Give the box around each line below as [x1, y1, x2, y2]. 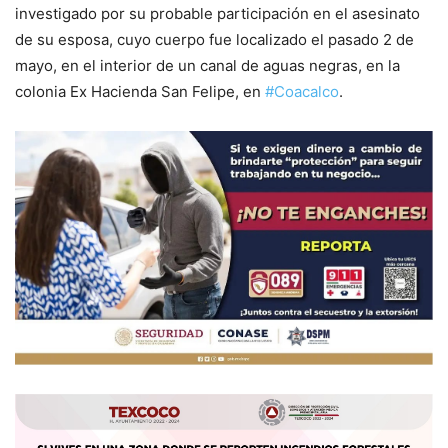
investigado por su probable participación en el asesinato [15, 4, 420, 24]
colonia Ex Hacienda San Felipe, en [15, 82, 265, 102]
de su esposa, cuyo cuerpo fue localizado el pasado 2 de [15, 30, 414, 50]
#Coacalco [265, 82, 339, 102]
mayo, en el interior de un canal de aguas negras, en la [15, 56, 400, 76]
